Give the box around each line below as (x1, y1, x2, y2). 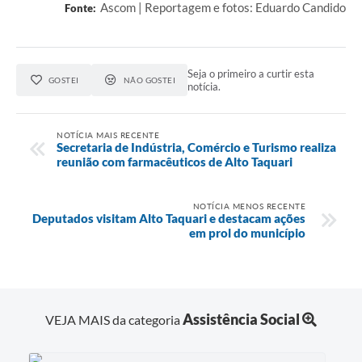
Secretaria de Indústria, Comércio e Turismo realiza (57, 139, 336, 154)
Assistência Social (183, 309, 300, 328)
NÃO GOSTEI (123, 75, 176, 86)
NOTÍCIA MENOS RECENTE (192, 200, 305, 211)
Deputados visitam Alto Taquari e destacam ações (32, 210, 305, 225)
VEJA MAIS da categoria (45, 311, 183, 327)
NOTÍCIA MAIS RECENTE (57, 129, 159, 140)
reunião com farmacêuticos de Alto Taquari (57, 154, 293, 169)
